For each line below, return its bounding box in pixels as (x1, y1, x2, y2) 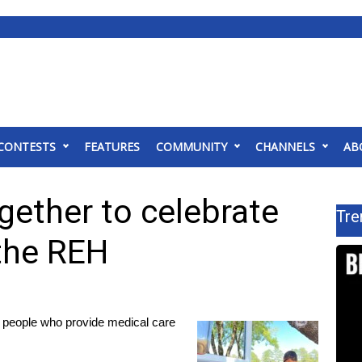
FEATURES (84, 139, 140, 154)
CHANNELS (255, 139, 315, 154)
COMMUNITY (156, 139, 227, 154)
